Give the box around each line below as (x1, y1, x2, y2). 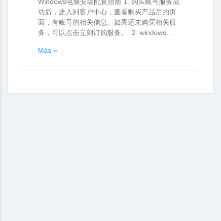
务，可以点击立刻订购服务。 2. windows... (38, 29, 172, 37)
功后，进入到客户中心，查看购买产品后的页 (38, 8, 176, 16)
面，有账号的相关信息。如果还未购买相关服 (38, 18, 176, 26)
